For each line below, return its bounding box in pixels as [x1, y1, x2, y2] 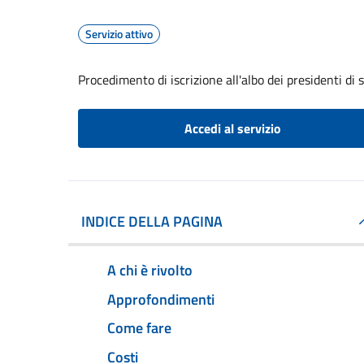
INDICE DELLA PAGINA [81, 210, 223, 232]
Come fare [107, 317, 171, 340]
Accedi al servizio [184, 119, 281, 138]
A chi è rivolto [107, 258, 193, 281]
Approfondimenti [107, 288, 214, 310]
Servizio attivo [85, 25, 153, 42]
